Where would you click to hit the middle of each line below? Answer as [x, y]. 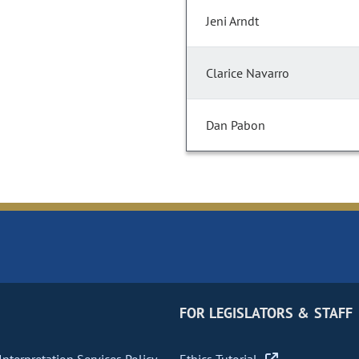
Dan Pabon [236, 125]
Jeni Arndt [232, 21]
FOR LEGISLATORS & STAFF [266, 313]
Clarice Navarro [248, 73]
